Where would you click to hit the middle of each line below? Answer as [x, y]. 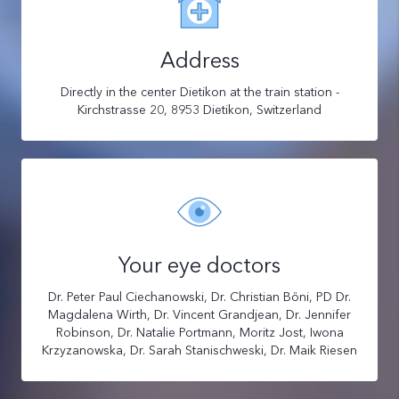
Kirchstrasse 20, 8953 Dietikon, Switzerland [199, 110]
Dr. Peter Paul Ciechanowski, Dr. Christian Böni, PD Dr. [199, 297]
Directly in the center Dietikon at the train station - [199, 92]
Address [199, 60]
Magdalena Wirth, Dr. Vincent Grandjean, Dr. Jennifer [199, 314]
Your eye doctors [199, 265]
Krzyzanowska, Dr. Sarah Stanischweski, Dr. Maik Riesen [199, 350]
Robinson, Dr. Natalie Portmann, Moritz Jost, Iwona [199, 332]
